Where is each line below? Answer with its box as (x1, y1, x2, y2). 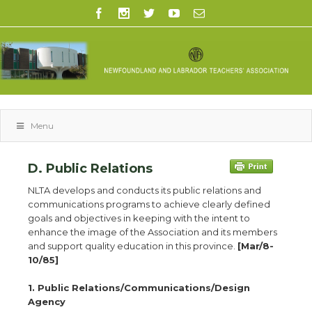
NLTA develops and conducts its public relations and (28, 185, 261, 196)
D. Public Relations (28, 161, 153, 176)
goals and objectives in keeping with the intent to (28, 212, 250, 224)
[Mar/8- (237, 240, 274, 251)
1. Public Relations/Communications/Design (28, 282, 250, 293)
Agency (28, 296, 65, 307)
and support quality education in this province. (28, 240, 237, 251)
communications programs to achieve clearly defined (28, 198, 270, 210)
